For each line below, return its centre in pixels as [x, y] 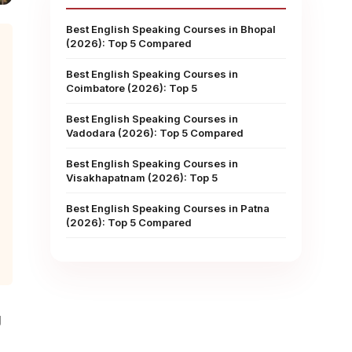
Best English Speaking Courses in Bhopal [171, 29]
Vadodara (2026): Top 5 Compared [155, 133]
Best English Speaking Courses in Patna [168, 208]
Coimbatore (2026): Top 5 [132, 88]
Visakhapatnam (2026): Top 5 [142, 178]
